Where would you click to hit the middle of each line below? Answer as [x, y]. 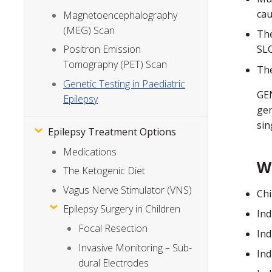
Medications [90, 151]
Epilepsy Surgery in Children [122, 209]
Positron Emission [102, 49]
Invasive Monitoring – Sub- [135, 247]
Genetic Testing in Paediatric [124, 83]
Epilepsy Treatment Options [112, 132]
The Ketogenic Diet [104, 171]
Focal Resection [113, 229]
